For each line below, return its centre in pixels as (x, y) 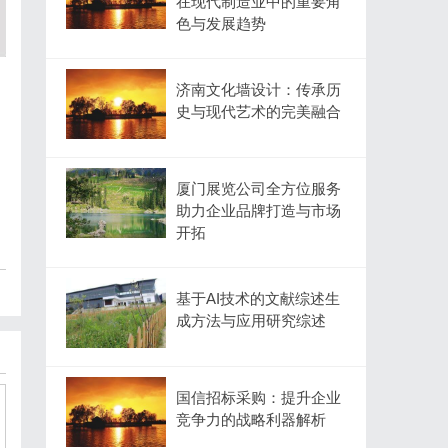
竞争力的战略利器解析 (251, 419)
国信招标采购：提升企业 (258, 397)
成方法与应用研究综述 (251, 320)
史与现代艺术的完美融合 (258, 111)
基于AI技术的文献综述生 (258, 298)
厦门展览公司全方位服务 (258, 188)
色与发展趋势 (221, 23)
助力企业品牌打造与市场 (258, 210)
